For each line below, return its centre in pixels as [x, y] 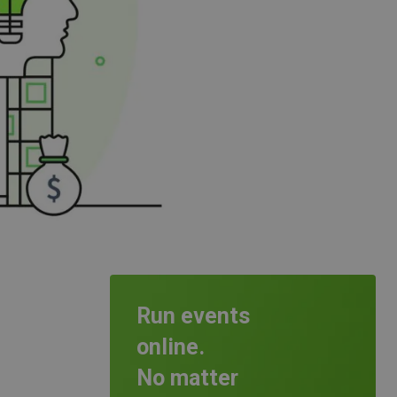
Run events [193, 316]
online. [173, 347]
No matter [187, 378]
